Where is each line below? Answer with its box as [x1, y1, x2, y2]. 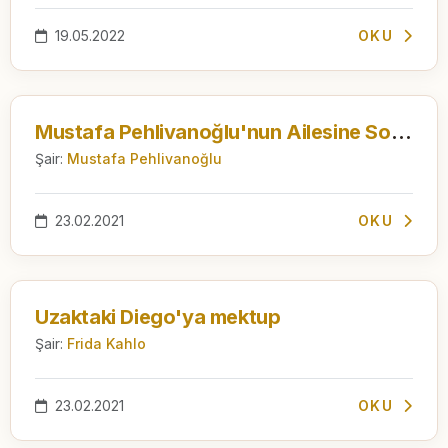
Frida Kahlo [67, 334, 146, 352]
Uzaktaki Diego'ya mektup [35, 304, 281, 329]
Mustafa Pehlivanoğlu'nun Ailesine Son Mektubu [390, 119, 412, 144]
